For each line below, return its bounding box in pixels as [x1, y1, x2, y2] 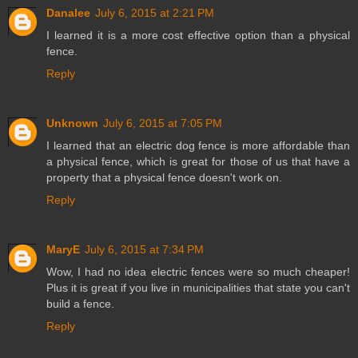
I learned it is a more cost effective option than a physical [46, 29, 350, 42]
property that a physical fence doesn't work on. [46, 171, 282, 185]
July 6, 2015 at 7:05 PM [103, 117, 222, 130]
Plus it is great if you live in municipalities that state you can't [46, 281, 350, 295]
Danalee [46, 6, 90, 20]
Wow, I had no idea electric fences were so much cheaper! [46, 265, 350, 279]
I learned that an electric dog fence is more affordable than [46, 139, 350, 153]
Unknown [46, 117, 98, 130]
